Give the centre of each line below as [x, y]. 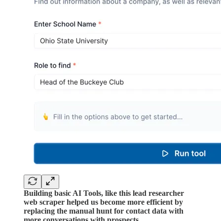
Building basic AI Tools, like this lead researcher [104, 193]
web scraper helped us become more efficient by [103, 202]
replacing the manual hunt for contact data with [104, 211]
